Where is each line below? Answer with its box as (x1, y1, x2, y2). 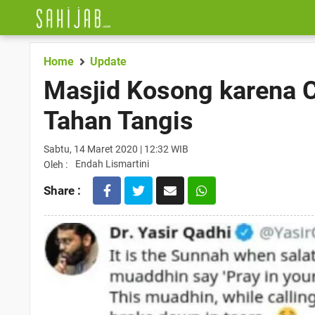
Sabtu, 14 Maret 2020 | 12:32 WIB (44, 143, 188, 155)
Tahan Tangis (44, 106, 193, 136)
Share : (44, 184, 81, 198)
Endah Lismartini (75, 158, 149, 169)
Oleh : (44, 159, 67, 170)
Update (90, 55, 127, 68)
